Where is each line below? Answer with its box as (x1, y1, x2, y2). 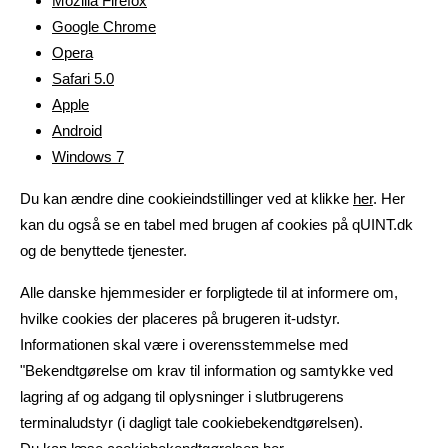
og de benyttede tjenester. (20, 242, 187, 259)
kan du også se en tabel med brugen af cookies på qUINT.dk (20, 216, 413, 233)
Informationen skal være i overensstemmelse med (20, 336, 348, 353)
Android (52, 122, 102, 139)
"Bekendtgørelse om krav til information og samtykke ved (20, 362, 393, 379)
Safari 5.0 (52, 70, 114, 87)
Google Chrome (52, 18, 156, 35)
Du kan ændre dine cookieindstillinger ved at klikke (20, 190, 353, 207)
